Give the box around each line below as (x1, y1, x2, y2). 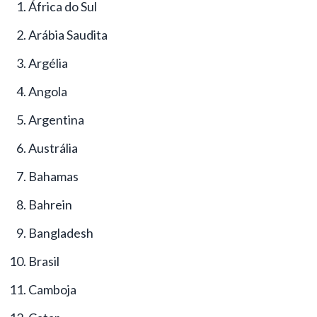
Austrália (28, 139, 78, 156)
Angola (28, 83, 67, 99)
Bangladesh (28, 224, 93, 241)
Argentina (28, 111, 84, 127)
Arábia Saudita (28, 26, 108, 42)
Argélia (28, 54, 68, 71)
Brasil (28, 253, 59, 269)
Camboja (28, 281, 76, 297)
